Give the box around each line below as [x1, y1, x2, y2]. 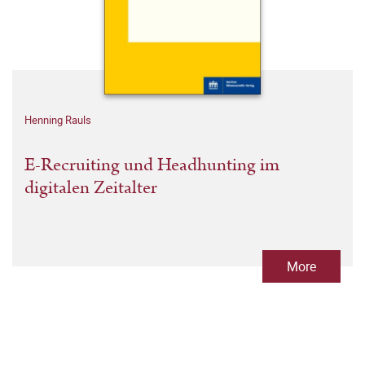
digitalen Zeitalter [24, 174, 157, 201]
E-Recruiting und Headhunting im [24, 152, 279, 178]
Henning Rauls [24, 112, 91, 127]
